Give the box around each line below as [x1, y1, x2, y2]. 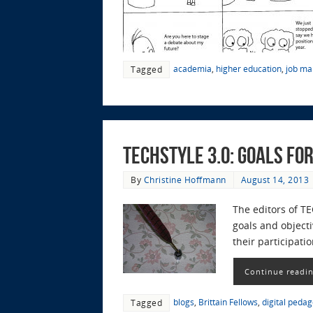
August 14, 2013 [240, 173, 309, 185]
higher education [216, 62, 282, 74]
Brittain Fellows [198, 296, 258, 307]
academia [173, 62, 212, 74]
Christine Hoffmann [143, 173, 226, 185]
